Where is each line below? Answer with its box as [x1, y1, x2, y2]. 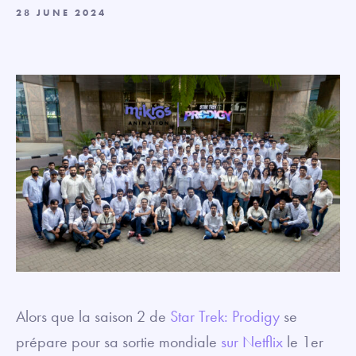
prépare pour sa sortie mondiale [16, 331, 221, 352]
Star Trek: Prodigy [170, 305, 280, 327]
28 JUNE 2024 [16, 6, 106, 19]
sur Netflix [221, 331, 283, 352]
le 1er [283, 331, 323, 352]
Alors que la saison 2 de [16, 305, 170, 327]
